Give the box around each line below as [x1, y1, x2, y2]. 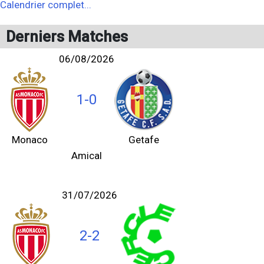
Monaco [11, 134, 48, 146]
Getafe [128, 134, 159, 146]
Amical [71, 150, 102, 161]
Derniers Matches [6, 28, 128, 45]
